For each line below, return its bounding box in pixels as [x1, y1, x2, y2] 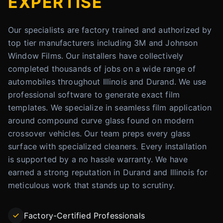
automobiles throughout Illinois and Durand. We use [8, 77, 207, 87]
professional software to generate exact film [8, 90, 180, 100]
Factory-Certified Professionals [24, 211, 145, 221]
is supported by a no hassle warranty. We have [8, 154, 188, 164]
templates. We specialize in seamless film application [8, 103, 212, 112]
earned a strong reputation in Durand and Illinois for [8, 167, 208, 177]
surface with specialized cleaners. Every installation [8, 141, 207, 151]
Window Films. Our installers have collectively [8, 51, 184, 61]
